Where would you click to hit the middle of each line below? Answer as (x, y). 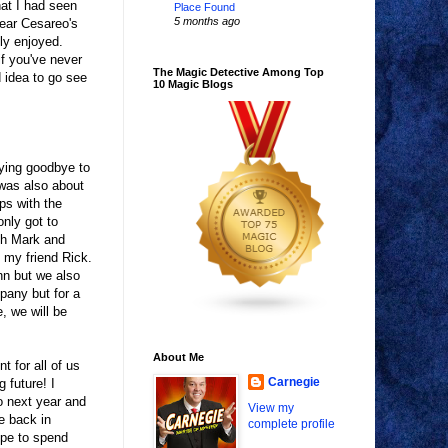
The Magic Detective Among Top (238, 72)
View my (271, 408)
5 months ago (207, 21)
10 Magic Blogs (193, 84)
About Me (178, 357)
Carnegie (294, 382)
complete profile (291, 424)
